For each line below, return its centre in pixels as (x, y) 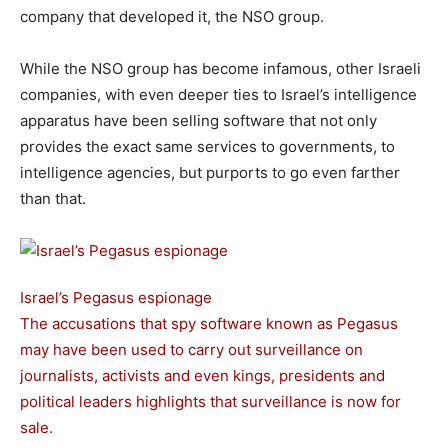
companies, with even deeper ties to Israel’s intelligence (218, 94)
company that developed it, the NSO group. (172, 16)
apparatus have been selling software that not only (198, 120)
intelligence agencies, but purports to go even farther (210, 172)
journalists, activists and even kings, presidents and (202, 375)
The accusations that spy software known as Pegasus (209, 323)
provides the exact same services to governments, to (207, 146)
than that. (53, 198)
